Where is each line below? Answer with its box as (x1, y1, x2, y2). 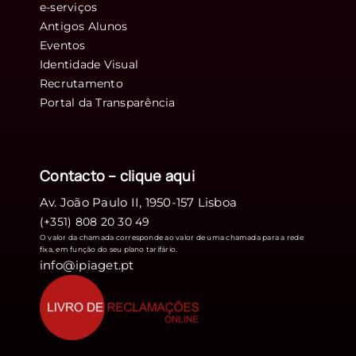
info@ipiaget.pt (39, 257, 134, 273)
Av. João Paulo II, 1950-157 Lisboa (39, 194, 238, 210)
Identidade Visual (39, 56, 139, 72)
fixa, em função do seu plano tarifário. (39, 244, 178, 253)
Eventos (39, 37, 86, 52)
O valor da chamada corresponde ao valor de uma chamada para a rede (39, 232, 304, 242)
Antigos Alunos (39, 18, 128, 33)
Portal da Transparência (39, 95, 176, 110)
